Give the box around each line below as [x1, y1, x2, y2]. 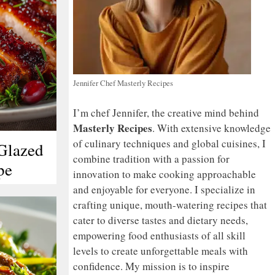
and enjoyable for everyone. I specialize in [73, 182, 255, 196]
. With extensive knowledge [152, 120, 271, 135]
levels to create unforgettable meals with [73, 243, 248, 258]
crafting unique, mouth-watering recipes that [73, 197, 267, 212]
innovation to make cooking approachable [73, 166, 256, 181]
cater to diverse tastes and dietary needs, [73, 212, 248, 227]
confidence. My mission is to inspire [73, 258, 230, 273]
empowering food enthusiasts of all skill [73, 228, 246, 242]
